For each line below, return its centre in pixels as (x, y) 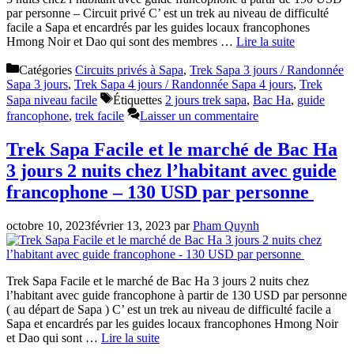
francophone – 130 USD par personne (160, 192)
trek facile (100, 115)
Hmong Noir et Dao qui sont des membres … (121, 41)
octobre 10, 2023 (49, 225)
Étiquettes (139, 100)
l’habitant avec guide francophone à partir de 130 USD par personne (177, 295)
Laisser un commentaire (199, 115)
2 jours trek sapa (206, 100)
